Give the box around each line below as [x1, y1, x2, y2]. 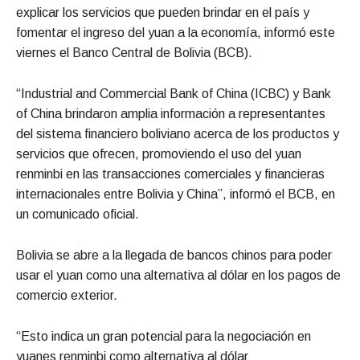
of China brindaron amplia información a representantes [16, 106, 325, 121]
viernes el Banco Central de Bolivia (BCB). [16, 45, 252, 59]
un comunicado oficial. [16, 207, 139, 221]
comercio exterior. [16, 288, 117, 302]
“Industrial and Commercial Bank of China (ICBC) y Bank [16, 86, 331, 100]
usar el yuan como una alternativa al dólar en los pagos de [16, 268, 341, 282]
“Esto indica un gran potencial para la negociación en [16, 329, 311, 343]
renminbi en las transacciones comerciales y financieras [16, 166, 325, 181]
